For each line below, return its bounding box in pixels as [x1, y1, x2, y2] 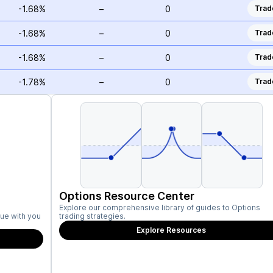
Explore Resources [136, 225, 207, 235]
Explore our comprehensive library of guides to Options [59, 203, 260, 212]
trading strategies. [59, 211, 126, 221]
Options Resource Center [59, 190, 194, 202]
